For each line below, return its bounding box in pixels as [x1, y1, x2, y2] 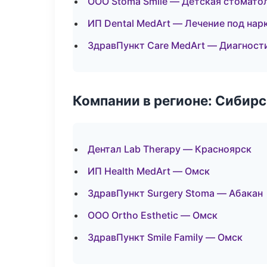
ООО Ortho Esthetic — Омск [88, 209, 218, 221]
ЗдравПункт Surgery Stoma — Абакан [88, 187, 263, 199]
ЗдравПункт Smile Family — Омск [88, 231, 243, 243]
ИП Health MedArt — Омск [88, 165, 210, 177]
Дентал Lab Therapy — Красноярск [88, 143, 252, 155]
